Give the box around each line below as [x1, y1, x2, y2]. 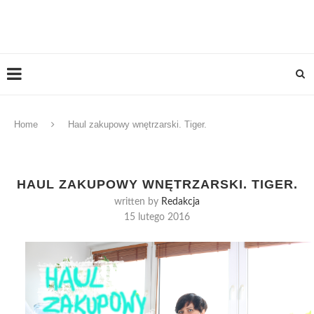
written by [114, 197, 161, 207]
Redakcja [161, 197, 200, 207]
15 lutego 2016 [124, 212, 190, 223]
